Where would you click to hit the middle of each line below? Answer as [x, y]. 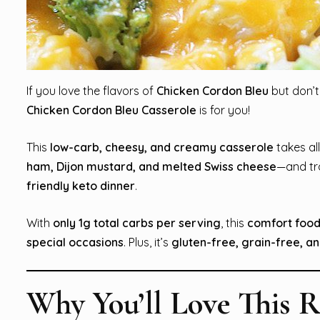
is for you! [223, 110]
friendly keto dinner [81, 185]
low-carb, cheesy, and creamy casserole [162, 147]
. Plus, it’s [147, 242]
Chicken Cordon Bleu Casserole [111, 110]
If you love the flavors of [91, 90]
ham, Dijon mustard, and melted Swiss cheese [151, 166]
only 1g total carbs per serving [137, 222]
